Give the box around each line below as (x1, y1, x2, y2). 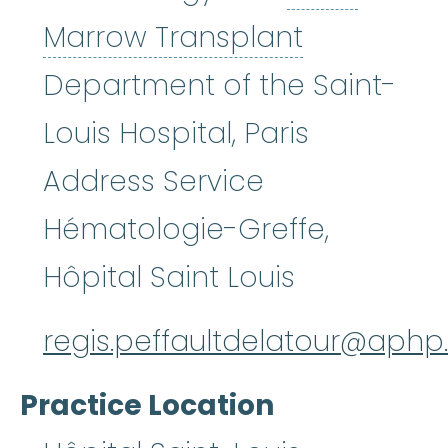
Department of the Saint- (43, 66, 396, 106)
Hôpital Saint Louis (43, 258, 295, 298)
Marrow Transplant (43, 18, 303, 58)
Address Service (43, 162, 264, 202)
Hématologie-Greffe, (43, 210, 329, 250)
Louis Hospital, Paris (43, 114, 309, 154)
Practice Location (20, 386, 274, 426)
